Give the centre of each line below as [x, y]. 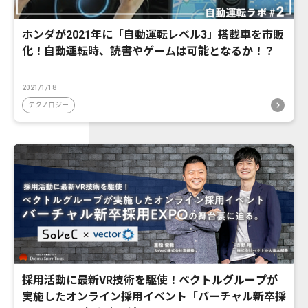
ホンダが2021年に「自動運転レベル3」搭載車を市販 [153, 35]
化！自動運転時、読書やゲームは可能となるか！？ [148, 52]
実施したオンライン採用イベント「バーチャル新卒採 [154, 296]
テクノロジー [48, 105]
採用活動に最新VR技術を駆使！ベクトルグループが [150, 280]
